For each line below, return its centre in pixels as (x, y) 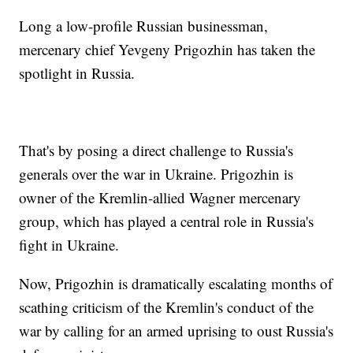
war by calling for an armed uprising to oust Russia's (176, 331)
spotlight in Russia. (77, 73)
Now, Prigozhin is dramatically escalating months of (176, 284)
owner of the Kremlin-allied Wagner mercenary (160, 198)
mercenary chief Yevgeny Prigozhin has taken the (167, 50)
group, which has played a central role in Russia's (167, 221)
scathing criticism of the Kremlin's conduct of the (167, 307)
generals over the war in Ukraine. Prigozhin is (156, 174)
